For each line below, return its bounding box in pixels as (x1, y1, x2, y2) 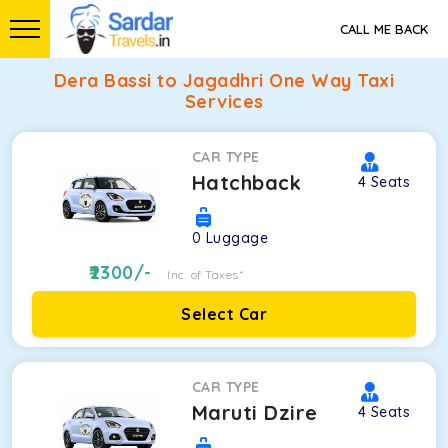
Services (184, 90, 264, 113)
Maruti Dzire (191, 400, 318, 425)
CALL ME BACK (340, 21, 428, 37)
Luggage (205, 229, 269, 247)
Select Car (181, 304, 267, 324)
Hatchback (191, 170, 302, 195)
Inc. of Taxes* (167, 267, 244, 282)
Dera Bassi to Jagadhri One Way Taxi (53, 69, 395, 92)
